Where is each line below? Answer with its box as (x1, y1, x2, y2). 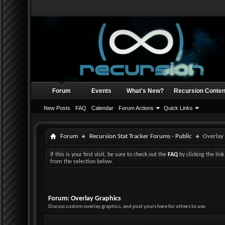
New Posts (44, 105, 70, 111)
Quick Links (164, 105, 193, 111)
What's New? (127, 87, 164, 94)
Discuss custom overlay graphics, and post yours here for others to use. (48, 204, 206, 209)
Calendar (91, 105, 114, 111)
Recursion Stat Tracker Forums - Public (89, 133, 192, 140)
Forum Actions (119, 105, 154, 111)
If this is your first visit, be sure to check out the (50, 152, 168, 158)
